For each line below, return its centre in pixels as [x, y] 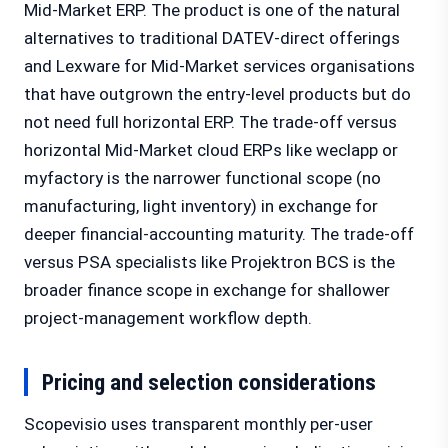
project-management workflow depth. [168, 318]
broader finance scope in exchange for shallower [207, 290]
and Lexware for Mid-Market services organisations [219, 66]
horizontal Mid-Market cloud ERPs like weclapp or [211, 150]
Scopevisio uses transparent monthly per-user [198, 424]
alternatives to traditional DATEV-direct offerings [212, 38]
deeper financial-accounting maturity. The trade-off [219, 234]
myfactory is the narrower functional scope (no [202, 178]
